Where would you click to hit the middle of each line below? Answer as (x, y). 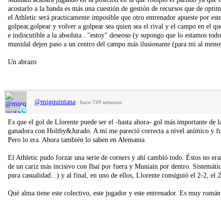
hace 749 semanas (101, 102)
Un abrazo (22, 62)
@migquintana (55, 102)
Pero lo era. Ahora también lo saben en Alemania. (77, 140)
